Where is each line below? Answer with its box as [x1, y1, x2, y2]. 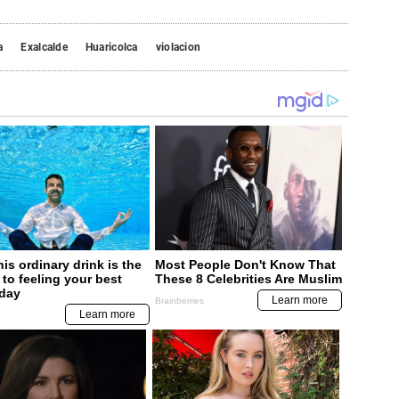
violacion [155, 41, 201, 54]
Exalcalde [20, 41, 68, 54]
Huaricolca [85, 41, 138, 54]
